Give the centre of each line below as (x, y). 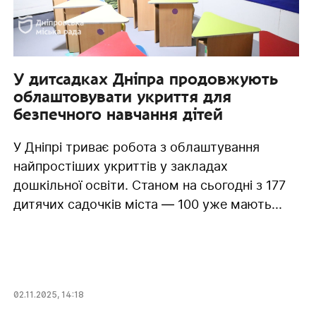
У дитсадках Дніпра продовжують (145, 79)
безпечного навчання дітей (118, 114)
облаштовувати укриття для (122, 96)
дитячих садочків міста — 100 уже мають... (147, 204)
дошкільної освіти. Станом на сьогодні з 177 (149, 185)
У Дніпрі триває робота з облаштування (136, 147)
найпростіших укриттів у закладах (120, 166)
